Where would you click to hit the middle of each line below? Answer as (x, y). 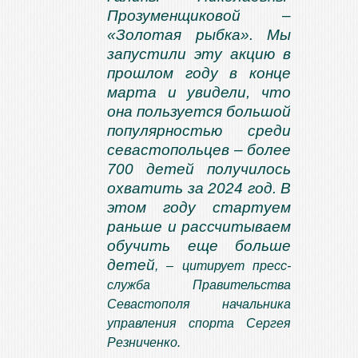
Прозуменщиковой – (199, 16)
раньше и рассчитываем (199, 227)
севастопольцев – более (199, 150)
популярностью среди (199, 131)
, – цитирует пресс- (223, 266)
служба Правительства (199, 285)
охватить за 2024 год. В (199, 189)
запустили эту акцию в (199, 54)
